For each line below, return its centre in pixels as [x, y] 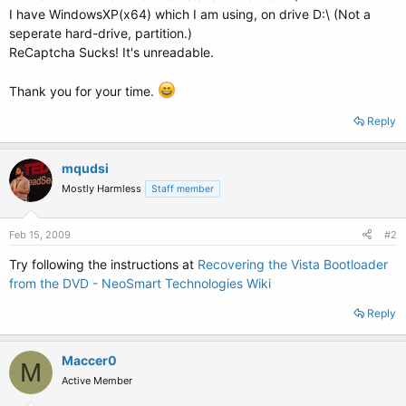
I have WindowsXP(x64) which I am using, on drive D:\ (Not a [190, 14]
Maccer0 [89, 360]
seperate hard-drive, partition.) [101, 33]
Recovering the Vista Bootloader [293, 264]
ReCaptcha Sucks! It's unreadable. [111, 52]
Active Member [97, 381]
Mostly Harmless [101, 188]
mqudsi [85, 168]
